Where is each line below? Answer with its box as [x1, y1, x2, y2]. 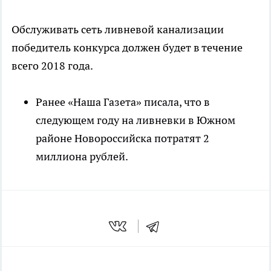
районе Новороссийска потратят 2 [36, 131, 209, 146]
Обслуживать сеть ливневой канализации [11, 22, 224, 37]
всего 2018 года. [11, 59, 93, 73]
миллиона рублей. [36, 149, 128, 164]
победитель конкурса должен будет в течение [11, 41, 243, 55]
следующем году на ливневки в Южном [36, 113, 235, 128]
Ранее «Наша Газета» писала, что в [36, 95, 210, 109]
